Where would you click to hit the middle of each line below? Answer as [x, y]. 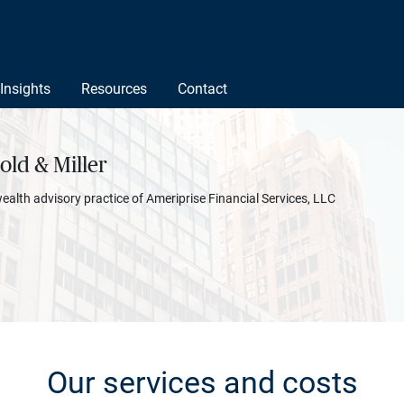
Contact [202, 89]
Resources [114, 89]
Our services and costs [202, 382]
